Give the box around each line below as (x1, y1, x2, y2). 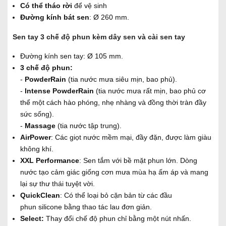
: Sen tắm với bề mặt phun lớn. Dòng (79, 156, 197, 164)
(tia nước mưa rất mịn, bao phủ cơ (94, 86, 206, 95)
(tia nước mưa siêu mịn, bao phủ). (66, 75, 177, 83)
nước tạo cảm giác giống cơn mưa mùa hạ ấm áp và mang (20, 167, 208, 176)
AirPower (20, 133, 51, 141)
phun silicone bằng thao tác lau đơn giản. (20, 202, 152, 211)
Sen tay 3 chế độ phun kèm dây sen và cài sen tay (13, 32, 185, 41)
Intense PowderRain (25, 86, 94, 95)
